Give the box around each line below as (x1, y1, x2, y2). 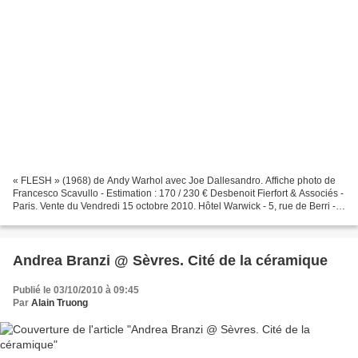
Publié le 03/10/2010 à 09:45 (13, 284, 139, 296)
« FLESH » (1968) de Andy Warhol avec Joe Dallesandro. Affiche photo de (13, 175, 336, 187)
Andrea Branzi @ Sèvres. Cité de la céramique (13, 253, 328, 269)
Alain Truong (31, 297, 88, 309)
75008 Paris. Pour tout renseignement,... (13, 213, 187, 225)
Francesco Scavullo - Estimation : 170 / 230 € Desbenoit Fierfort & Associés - (13, 188, 344, 200)
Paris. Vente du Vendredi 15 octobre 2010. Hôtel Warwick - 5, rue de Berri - (13, 201, 336, 213)
